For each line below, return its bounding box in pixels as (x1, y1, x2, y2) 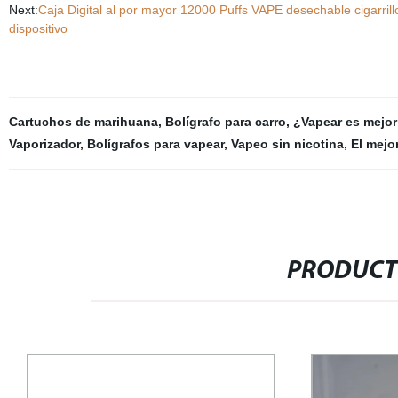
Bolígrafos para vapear (86, 137, 224, 151)
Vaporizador (8, 137, 80, 151)
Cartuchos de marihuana (8, 115, 158, 129)
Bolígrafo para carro (164, 115, 286, 129)
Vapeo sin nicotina (230, 137, 344, 151)
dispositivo (8, 21, 68, 36)
